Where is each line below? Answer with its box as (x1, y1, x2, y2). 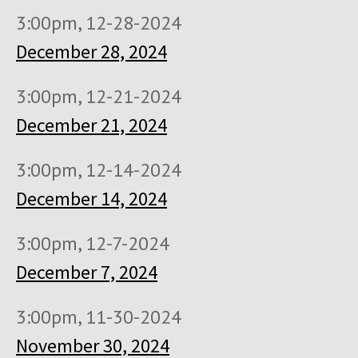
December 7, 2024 (16, 260, 157, 284)
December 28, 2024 (16, 39, 167, 64)
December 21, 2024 (16, 113, 167, 137)
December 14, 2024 (16, 186, 167, 211)
